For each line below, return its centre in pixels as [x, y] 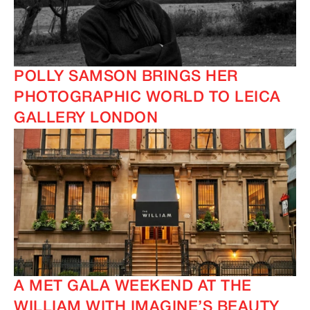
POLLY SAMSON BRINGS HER [126, 77]
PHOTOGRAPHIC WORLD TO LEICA [147, 98]
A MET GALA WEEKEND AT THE [133, 287]
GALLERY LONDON [86, 119]
